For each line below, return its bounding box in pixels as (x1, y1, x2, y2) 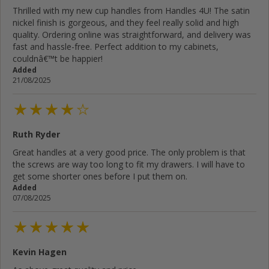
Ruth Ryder (13, 128, 60, 140)
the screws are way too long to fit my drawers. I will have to (13, 158, 245, 170)
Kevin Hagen (13, 246, 67, 258)
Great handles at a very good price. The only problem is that (13, 146, 246, 158)
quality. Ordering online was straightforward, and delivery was (13, 28, 251, 40)
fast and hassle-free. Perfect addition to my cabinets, (13, 40, 219, 52)
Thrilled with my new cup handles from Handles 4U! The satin (13, 4, 250, 16)
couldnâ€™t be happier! (13, 52, 103, 64)
